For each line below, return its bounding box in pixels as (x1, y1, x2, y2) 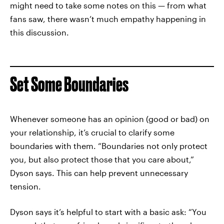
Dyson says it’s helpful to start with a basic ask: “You (10, 206, 206, 216)
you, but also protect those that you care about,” (10, 154, 194, 164)
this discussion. (10, 27, 69, 37)
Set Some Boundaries (10, 72, 128, 95)
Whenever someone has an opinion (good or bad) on (10, 113, 209, 123)
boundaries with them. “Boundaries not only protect (10, 140, 207, 150)
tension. (10, 181, 41, 191)
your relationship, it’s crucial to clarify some (10, 127, 174, 137)
